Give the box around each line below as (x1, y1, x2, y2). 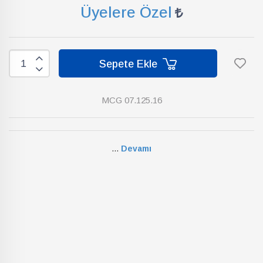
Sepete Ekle (99, 58, 160, 70)
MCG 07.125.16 (101, 95, 162, 106)
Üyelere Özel (80, 4, 172, 22)
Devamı (121, 144, 151, 154)
